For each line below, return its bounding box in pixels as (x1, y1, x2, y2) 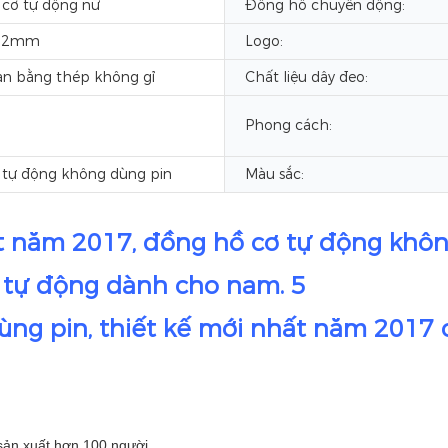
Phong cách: (245, 116, 332, 134)
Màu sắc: (245, 165, 304, 183)
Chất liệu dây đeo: (245, 68, 368, 86)
